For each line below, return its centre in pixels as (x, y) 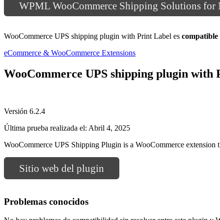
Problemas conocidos (46, 201)
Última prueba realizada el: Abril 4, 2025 (67, 128)
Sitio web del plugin (62, 168)
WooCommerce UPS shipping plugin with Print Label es (93, 36)
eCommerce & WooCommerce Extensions (70, 53)
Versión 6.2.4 (25, 111)
